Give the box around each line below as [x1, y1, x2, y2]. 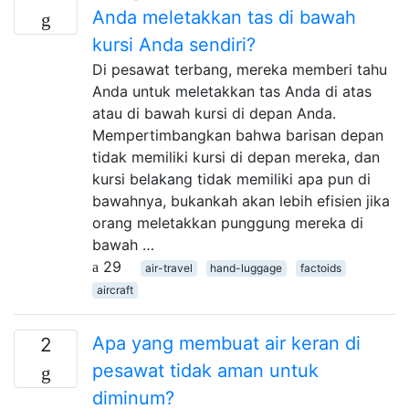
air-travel [144, 260, 193, 275]
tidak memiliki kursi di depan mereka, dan [92, 147, 380, 166]
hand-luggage [210, 260, 283, 275]
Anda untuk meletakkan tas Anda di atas [92, 81, 372, 100]
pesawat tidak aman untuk [92, 359, 319, 382]
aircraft [96, 282, 133, 297]
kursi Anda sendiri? [92, 33, 256, 56]
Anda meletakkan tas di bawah [92, 5, 356, 28]
